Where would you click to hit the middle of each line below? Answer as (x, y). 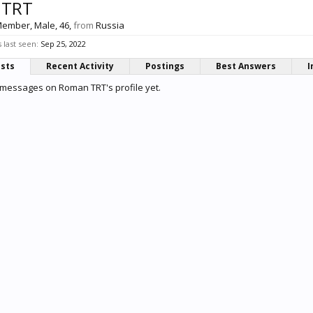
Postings (165, 66)
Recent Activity (80, 66)
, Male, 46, (52, 25)
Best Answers (246, 66)
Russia (110, 25)
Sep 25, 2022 (63, 44)
